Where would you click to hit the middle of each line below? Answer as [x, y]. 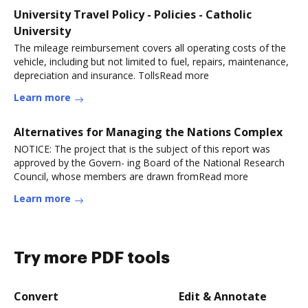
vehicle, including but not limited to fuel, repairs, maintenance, [151, 62]
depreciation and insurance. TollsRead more [111, 75]
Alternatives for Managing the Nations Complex [148, 132]
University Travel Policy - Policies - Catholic [133, 14]
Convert [36, 296]
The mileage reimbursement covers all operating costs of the [150, 48]
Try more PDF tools [92, 258]
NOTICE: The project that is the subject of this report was [142, 149]
